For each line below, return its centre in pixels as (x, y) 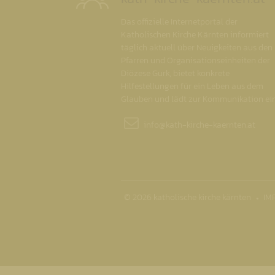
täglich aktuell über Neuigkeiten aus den (197, 47)
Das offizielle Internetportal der (179, 21)
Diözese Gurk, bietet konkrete (175, 73)
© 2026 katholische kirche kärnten (188, 197)
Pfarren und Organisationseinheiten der (196, 60)
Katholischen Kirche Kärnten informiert (195, 34)
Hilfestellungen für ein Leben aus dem (192, 86)
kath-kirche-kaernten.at (210, 125)
